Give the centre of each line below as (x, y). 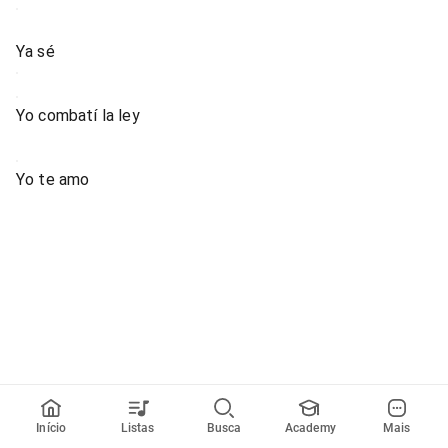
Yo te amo (53, 179)
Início (51, 428)
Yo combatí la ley (78, 115)
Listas (137, 428)
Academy (310, 428)
